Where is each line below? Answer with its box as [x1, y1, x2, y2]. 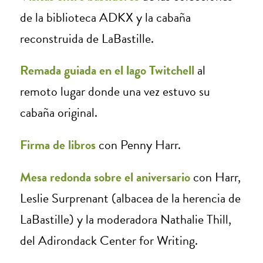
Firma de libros [19, 135, 96, 155]
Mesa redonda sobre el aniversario [19, 167, 190, 187]
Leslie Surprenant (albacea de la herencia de [19, 188, 241, 208]
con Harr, [190, 167, 241, 187]
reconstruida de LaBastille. [19, 28, 154, 48]
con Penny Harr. [95, 135, 181, 155]
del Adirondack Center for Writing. [19, 230, 198, 250]
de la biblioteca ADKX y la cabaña [19, 7, 191, 27]
